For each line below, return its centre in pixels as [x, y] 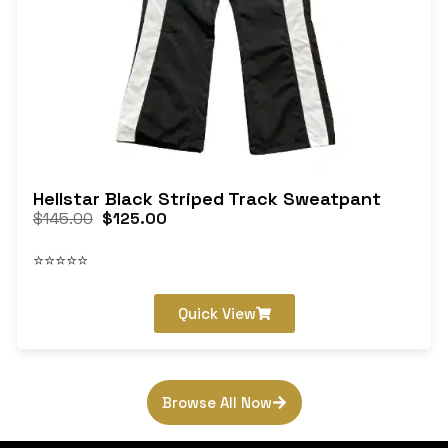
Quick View [216, 314]
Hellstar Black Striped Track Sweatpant [207, 199]
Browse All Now [216, 403]
